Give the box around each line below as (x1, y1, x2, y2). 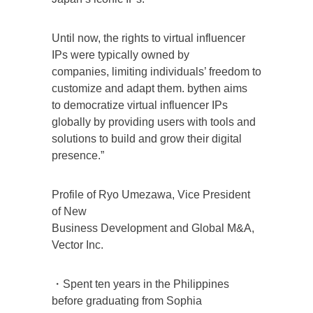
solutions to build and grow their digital (52, 132, 242, 145)
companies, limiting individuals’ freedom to (52, 65, 261, 78)
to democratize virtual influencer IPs (52, 99, 228, 111)
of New (52, 205, 87, 217)
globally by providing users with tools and (52, 115, 256, 128)
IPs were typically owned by (52, 48, 189, 61)
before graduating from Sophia (52, 294, 202, 307)
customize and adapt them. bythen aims (52, 82, 247, 94)
